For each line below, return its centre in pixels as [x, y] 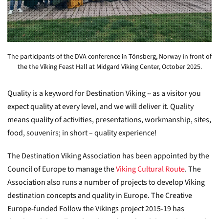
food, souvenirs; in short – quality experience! [82, 133]
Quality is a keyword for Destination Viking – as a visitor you [104, 93]
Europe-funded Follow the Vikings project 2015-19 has [96, 208]
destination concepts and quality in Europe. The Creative [100, 195]
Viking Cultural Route [150, 169]
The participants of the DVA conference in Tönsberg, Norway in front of [109, 56]
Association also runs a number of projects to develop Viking [106, 182]
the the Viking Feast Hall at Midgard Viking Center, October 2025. [109, 67]
